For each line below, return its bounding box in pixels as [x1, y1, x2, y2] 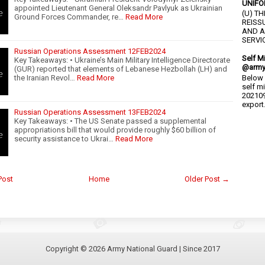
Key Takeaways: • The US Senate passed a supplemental [14, 116, 206, 125]
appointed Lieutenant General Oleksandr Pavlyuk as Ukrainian [14, 3, 222, 12]
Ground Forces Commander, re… [14, 12, 124, 21]
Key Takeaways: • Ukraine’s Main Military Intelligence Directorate [14, 55, 230, 64]
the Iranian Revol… [14, 73, 75, 82]
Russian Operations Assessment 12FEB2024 [14, 46, 166, 56]
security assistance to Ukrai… [14, 134, 114, 143]
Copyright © [45, 244, 89, 253]
